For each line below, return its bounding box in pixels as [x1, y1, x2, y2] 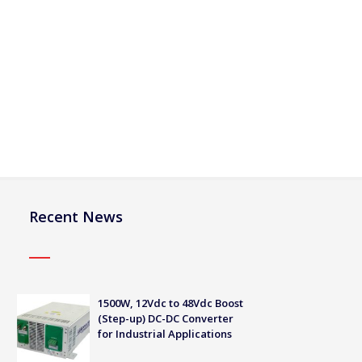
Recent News [29, 207, 123, 226]
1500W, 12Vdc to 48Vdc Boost [97, 296, 243, 310]
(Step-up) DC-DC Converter [97, 311, 234, 326]
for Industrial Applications [97, 326, 232, 341]
